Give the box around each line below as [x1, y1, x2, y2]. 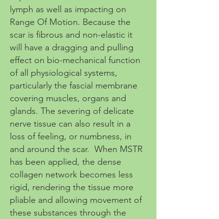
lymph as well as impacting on [10, 4, 126, 15]
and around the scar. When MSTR [10, 144, 143, 154]
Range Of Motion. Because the [10, 17, 131, 27]
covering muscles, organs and [10, 93, 126, 104]
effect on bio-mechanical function [10, 55, 140, 66]
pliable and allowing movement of [10, 195, 142, 205]
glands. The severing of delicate [10, 106, 134, 116]
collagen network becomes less [10, 169, 133, 180]
